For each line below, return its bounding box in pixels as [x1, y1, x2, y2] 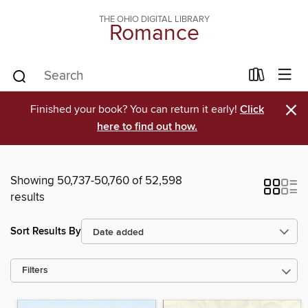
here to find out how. [97, 120, 197, 134]
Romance [109, 20, 199, 47]
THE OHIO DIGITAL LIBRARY [98, 14, 210, 25]
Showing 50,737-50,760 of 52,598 [10, 173, 182, 188]
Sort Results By [10, 224, 81, 238]
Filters [22, 265, 48, 276]
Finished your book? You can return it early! [30, 102, 240, 116]
